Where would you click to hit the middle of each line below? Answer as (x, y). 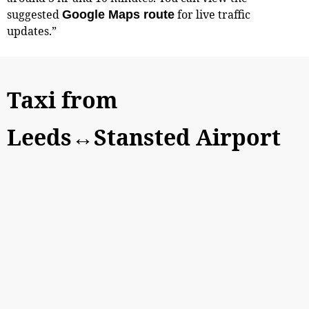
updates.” (32, 31)
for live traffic (212, 14)
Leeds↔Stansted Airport (144, 137)
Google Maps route (118, 14)
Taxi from (62, 99)
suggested (34, 14)
